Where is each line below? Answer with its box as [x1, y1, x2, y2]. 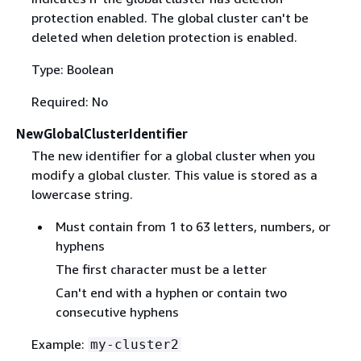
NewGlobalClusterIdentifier [16, 125, 188, 142]
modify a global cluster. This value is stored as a [31, 166, 317, 183]
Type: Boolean [31, 60, 114, 77]
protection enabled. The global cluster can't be [31, 9, 309, 26]
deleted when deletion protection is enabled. [31, 28, 297, 45]
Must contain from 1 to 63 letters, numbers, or [55, 218, 330, 234]
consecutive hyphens [55, 303, 179, 320]
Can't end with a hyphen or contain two [55, 284, 287, 301]
